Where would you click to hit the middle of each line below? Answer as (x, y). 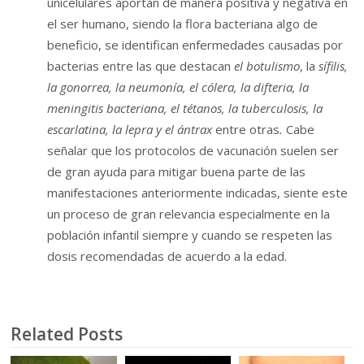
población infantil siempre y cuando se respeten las (190, 234)
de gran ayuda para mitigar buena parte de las (177, 171)
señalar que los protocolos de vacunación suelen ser (193, 150)
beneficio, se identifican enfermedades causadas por (195, 44)
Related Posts (67, 334)
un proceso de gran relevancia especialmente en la (189, 213)
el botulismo (267, 65)
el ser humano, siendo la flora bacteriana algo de (183, 23)
